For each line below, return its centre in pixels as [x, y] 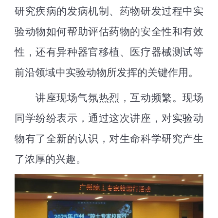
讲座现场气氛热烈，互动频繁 [104, 98]
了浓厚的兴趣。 [50, 159]
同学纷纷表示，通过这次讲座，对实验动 [109, 118]
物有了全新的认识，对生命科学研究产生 [109, 138]
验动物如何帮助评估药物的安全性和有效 [109, 31]
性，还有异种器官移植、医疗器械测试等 [109, 52]
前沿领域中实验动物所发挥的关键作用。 [107, 72]
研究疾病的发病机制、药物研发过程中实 [109, 11]
